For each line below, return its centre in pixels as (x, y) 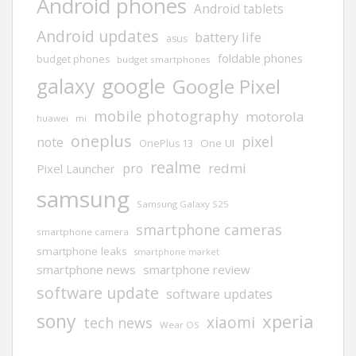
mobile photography (166, 115)
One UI (217, 143)
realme (176, 167)
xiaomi (231, 322)
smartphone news (86, 269)
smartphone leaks (82, 251)
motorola (275, 116)
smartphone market (177, 252)
